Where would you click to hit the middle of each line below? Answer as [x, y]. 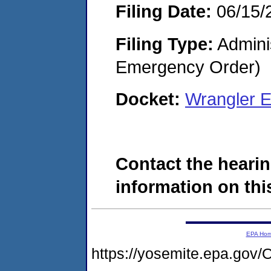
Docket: [150, 99]
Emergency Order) [188, 67]
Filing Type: [165, 44]
